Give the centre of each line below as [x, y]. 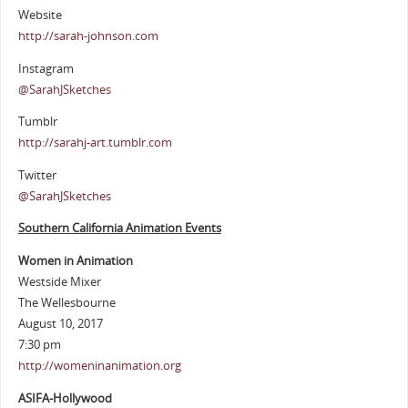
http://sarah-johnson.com [88, 36]
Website [40, 15]
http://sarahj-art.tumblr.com [95, 143]
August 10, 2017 [60, 323]
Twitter [37, 175]
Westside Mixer [59, 281]
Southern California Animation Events [119, 229]
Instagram [46, 68]
